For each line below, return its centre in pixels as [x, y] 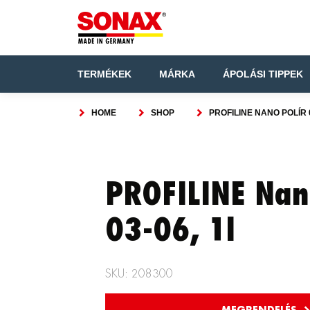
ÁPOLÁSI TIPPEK [263, 74]
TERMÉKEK [104, 74]
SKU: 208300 [139, 274]
